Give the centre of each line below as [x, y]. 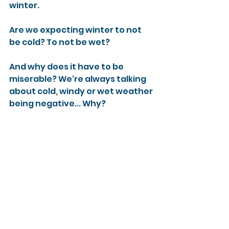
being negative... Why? [58, 104]
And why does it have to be [67, 67]
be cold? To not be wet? [60, 42]
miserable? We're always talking [78, 79]
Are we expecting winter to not [76, 30]
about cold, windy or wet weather [82, 91]
